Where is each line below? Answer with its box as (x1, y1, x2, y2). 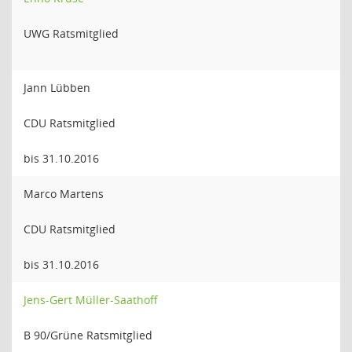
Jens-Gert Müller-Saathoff (24, 292, 158, 307)
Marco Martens (24, 186, 104, 201)
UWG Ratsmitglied (24, 26, 119, 41)
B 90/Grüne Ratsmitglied (24, 328, 152, 343)
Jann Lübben (24, 80, 90, 95)
